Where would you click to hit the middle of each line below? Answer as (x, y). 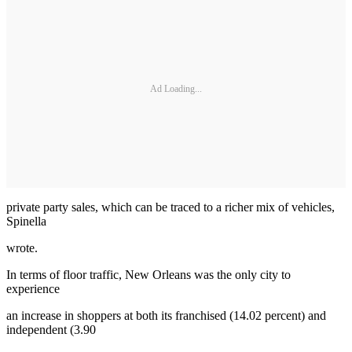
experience (33, 288)
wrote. (22, 247)
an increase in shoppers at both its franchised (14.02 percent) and (166, 315)
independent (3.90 (51, 329)
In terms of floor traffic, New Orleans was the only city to (148, 274)
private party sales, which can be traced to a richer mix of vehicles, (170, 207)
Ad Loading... (176, 89)
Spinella (26, 221)
